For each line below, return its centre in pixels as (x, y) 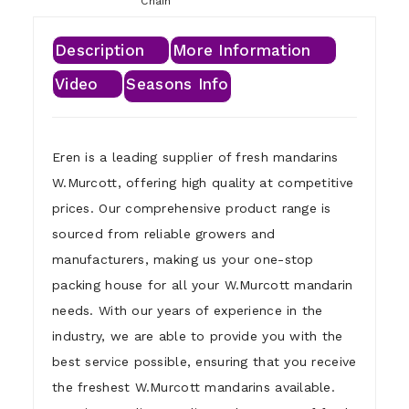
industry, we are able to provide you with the (198, 336)
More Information (242, 50)
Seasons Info (178, 84)
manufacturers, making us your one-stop (183, 259)
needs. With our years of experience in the (188, 310)
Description (100, 50)
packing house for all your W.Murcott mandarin (203, 284)
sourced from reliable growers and (164, 233)
